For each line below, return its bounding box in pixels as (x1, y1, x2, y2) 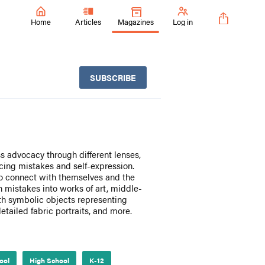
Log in (173, 15, 193, 27)
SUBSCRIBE (90, 72, 136, 83)
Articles (75, 15, 101, 27)
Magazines (117, 15, 154, 27)
